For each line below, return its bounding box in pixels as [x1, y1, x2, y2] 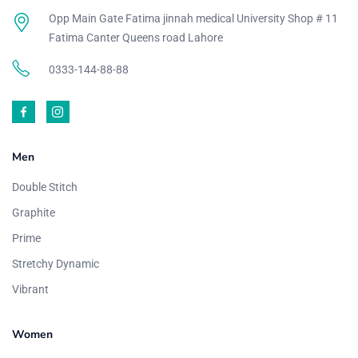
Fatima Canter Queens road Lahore [48, 30, 223, 44]
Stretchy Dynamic [12, 257, 99, 270]
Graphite [12, 205, 55, 219]
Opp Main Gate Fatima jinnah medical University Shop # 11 [48, 11, 338, 25]
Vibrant [12, 282, 49, 296]
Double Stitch [12, 180, 78, 193]
